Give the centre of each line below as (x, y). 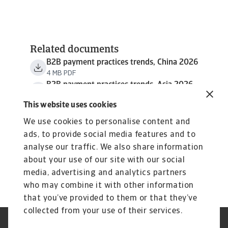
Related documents (74, 50)
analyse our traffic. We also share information (113, 148)
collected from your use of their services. (103, 211)
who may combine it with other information (109, 186)
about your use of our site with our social (104, 160)
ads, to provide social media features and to (109, 135)
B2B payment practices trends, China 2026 (122, 62)
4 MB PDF (61, 73)
